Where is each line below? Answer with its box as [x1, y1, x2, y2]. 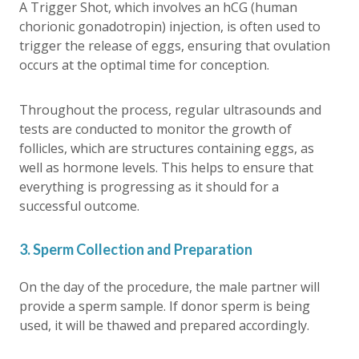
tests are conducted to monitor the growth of [19, 120, 292, 138]
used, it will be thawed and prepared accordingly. [19, 317, 309, 334]
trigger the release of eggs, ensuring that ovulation [19, 37, 330, 54]
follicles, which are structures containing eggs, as [19, 139, 314, 157]
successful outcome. [19, 197, 139, 215]
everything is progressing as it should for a [19, 178, 279, 196]
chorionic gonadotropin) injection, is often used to [19, 18, 321, 35]
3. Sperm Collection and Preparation [19, 240, 252, 258]
